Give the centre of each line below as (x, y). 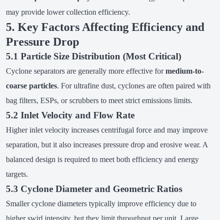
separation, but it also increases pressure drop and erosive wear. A (107, 145)
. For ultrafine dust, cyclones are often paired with (134, 86)
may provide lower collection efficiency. (68, 12)
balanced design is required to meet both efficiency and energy (102, 160)
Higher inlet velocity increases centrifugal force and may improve (107, 130)
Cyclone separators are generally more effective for (85, 71)
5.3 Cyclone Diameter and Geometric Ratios (94, 189)
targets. (17, 174)
